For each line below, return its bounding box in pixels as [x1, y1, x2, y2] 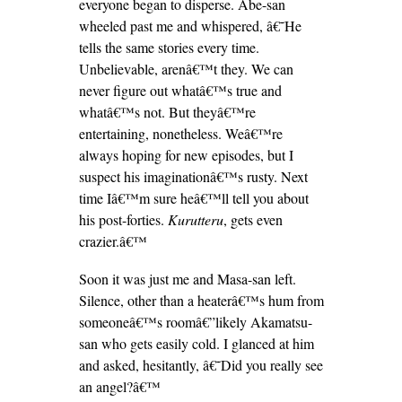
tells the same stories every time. [78, 38, 259, 57]
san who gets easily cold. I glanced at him [78, 334, 314, 353]
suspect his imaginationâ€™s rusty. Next [78, 167, 308, 186]
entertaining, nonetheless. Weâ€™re [78, 124, 283, 143]
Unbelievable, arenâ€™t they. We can [78, 59, 293, 78]
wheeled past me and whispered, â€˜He [78, 16, 301, 35]
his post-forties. [78, 210, 168, 229]
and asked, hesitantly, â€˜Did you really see [78, 355, 323, 374]
